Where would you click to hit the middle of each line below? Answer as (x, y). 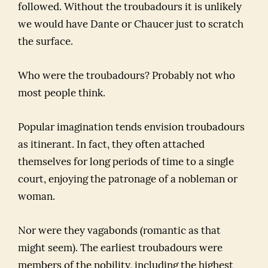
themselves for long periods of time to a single (126, 162)
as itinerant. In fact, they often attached (111, 145)
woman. (36, 197)
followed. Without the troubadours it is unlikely (130, 7)
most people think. (62, 94)
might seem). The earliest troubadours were (120, 249)
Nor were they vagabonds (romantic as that (119, 231)
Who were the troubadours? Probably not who (127, 76)
